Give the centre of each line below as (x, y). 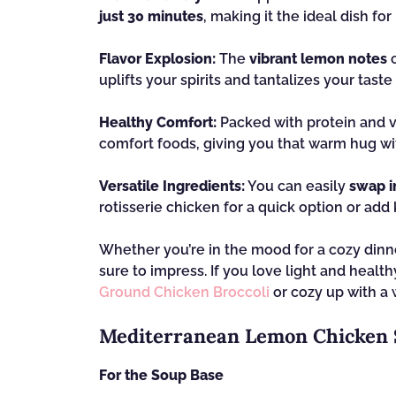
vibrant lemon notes (318, 59)
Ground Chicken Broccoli (184, 292)
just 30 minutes (151, 16)
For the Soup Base (161, 375)
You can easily (297, 186)
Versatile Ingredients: (172, 186)
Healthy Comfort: (158, 122)
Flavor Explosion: (157, 59)
